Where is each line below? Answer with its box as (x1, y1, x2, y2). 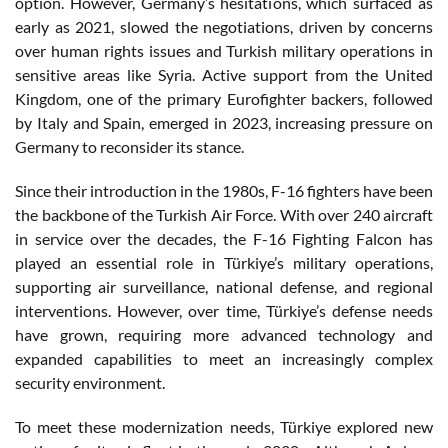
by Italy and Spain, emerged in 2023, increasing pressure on (15, 112, 433, 132)
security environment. (15, 372, 165, 392)
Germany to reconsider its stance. (15, 136, 244, 156)
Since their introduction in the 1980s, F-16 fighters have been (15, 180, 433, 200)
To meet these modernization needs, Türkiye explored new (15, 416, 433, 436)
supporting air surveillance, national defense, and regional (15, 276, 433, 296)
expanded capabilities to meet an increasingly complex (15, 348, 433, 368)
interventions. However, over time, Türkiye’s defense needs (15, 300, 433, 320)
